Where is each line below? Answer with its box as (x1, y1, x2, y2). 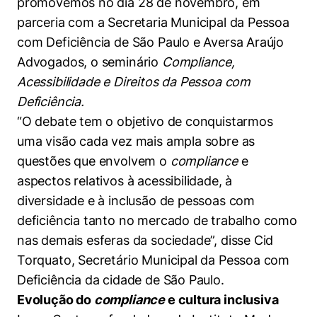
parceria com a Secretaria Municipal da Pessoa (17, 15, 289, 30)
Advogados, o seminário (17, 54, 162, 69)
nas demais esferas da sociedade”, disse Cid (17, 233, 274, 248)
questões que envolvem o (17, 154, 171, 168)
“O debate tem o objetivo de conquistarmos (17, 114, 273, 129)
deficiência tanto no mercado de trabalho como (17, 213, 297, 228)
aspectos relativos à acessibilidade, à (17, 173, 233, 188)
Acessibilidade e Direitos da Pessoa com (17, 74, 250, 89)
